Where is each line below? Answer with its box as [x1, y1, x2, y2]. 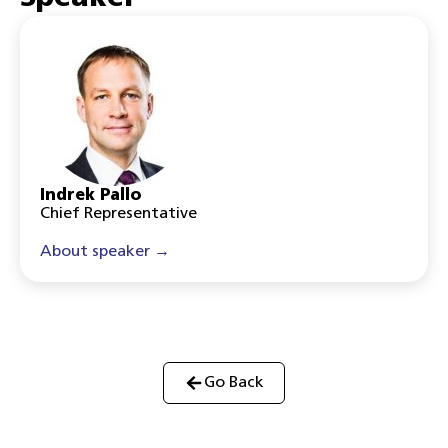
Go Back [203, 375, 264, 391]
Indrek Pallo [40, 188, 141, 204]
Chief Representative [40, 206, 197, 222]
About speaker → [40, 244, 170, 260]
